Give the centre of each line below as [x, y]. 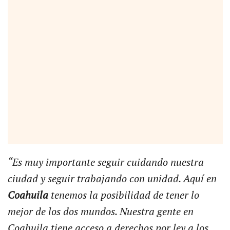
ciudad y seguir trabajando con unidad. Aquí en [112, 179]
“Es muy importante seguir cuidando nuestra [106, 162]
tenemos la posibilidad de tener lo [125, 195]
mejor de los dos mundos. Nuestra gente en [100, 212]
